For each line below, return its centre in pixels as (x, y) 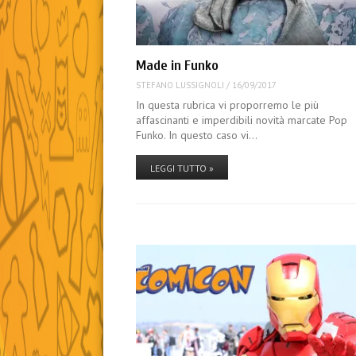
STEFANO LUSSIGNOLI (180, 85)
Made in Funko (178, 65)
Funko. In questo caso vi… (197, 135)
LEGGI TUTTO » (182, 168)
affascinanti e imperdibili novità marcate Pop (242, 120)
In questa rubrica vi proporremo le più (228, 104)
